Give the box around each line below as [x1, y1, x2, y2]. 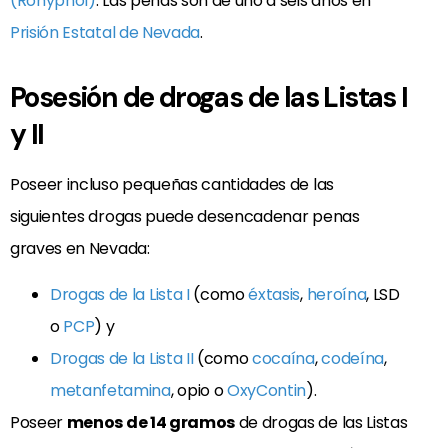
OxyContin [226, 379, 307, 403]
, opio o [170, 379, 227, 403]
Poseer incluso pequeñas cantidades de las [10, 172, 334, 196]
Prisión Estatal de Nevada [10, 20, 200, 44]
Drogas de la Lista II [50, 347, 194, 371]
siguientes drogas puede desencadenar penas [10, 204, 360, 228]
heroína [306, 283, 367, 307]
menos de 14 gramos [66, 411, 236, 435]
